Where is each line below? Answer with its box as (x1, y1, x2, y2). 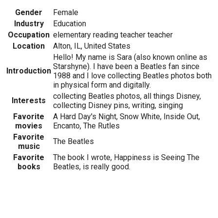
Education (53, 18, 86, 28)
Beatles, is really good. (53, 162, 130, 171)
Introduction (6, 66, 51, 75)
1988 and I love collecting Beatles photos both (53, 71, 212, 80)
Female (53, 7, 78, 17)
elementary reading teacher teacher (53, 30, 173, 39)
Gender (15, 7, 42, 17)
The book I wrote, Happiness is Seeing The (53, 152, 200, 162)
